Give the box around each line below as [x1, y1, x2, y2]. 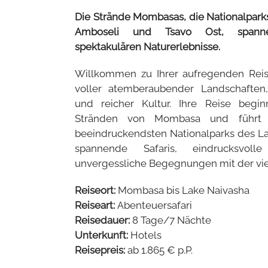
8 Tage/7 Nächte [132, 214, 211, 226]
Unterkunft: [75, 229, 130, 241]
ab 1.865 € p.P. [127, 243, 193, 256]
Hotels [130, 229, 162, 241]
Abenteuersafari [117, 199, 192, 211]
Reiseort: [75, 184, 118, 196]
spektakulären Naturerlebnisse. [75, 40, 220, 53]
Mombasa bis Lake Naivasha [118, 184, 249, 196]
